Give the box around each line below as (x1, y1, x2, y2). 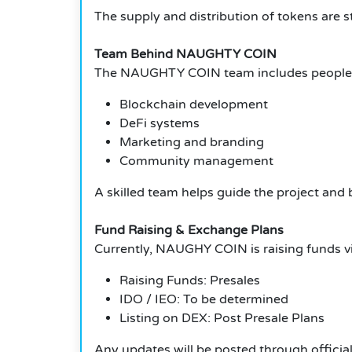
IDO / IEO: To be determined (119, 291, 288, 308)
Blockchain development (119, 97, 268, 113)
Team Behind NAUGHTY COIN (94, 46, 277, 63)
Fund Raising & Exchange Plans (94, 222, 284, 239)
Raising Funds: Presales (119, 273, 260, 289)
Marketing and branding (119, 134, 264, 151)
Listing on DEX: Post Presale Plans (119, 310, 324, 327)
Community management (119, 153, 273, 170)
